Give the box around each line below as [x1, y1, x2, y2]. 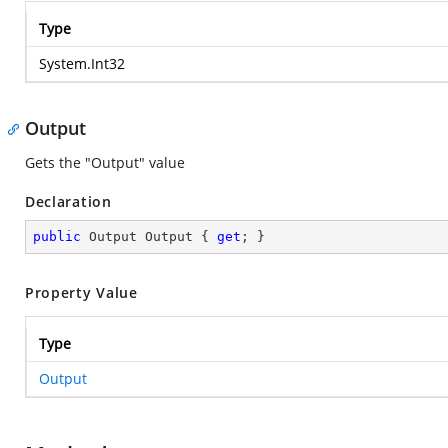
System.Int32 [39, 54, 125, 73]
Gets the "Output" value [25, 153, 185, 172]
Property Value [25, 283, 138, 302]
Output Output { [81, 229, 217, 244]
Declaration [25, 192, 112, 211]
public [33, 229, 81, 244]
